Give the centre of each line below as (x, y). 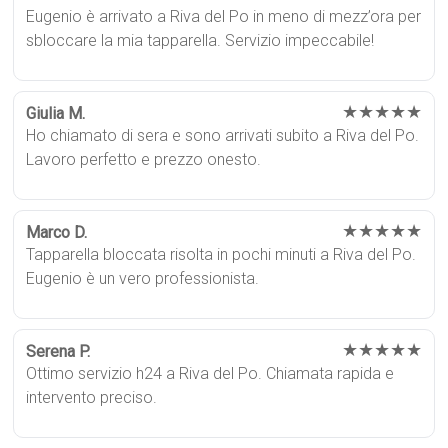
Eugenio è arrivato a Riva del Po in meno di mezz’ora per (224, 17)
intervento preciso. (92, 398)
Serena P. (58, 352)
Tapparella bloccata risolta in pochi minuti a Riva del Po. (221, 255)
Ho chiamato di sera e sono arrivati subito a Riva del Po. (223, 136)
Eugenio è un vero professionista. (143, 279)
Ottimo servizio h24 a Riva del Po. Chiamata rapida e (210, 374)
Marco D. (57, 233)
